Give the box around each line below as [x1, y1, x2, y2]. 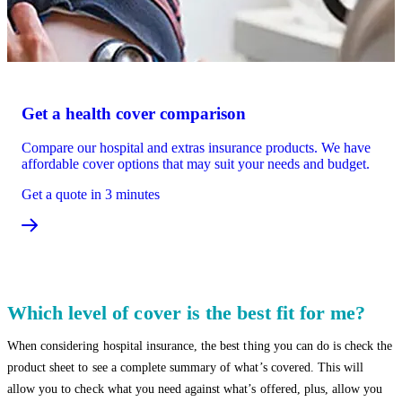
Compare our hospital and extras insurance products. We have [22, 140, 371, 156]
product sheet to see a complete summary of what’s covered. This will [7, 361, 364, 375]
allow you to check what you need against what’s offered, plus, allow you [7, 382, 383, 397]
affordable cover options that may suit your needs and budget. [22, 156, 370, 172]
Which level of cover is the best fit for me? [7, 301, 366, 325]
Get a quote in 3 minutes [22, 187, 160, 203]
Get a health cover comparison [22, 103, 246, 123]
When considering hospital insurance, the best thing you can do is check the [7, 339, 393, 354]
